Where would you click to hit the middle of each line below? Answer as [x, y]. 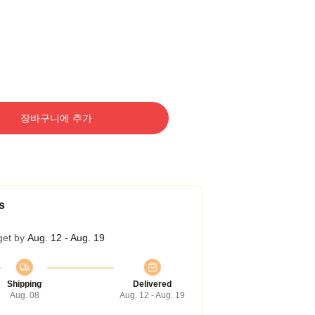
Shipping [24, 284]
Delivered [152, 284]
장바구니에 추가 [56, 118]
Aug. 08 [24, 295]
